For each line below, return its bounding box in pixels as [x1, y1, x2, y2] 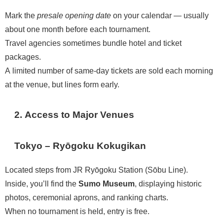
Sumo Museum [78, 179, 135, 187]
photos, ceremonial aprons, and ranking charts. [5, 193, 168, 201]
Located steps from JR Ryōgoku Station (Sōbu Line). [5, 165, 188, 174]
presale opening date [37, 11, 111, 19]
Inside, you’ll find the [5, 179, 78, 187]
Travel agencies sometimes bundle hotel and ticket [5, 38, 182, 47]
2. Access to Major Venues [14, 110, 135, 119]
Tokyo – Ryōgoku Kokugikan [14, 141, 147, 150]
